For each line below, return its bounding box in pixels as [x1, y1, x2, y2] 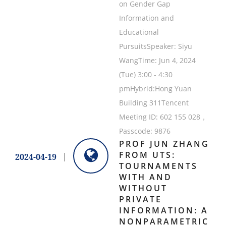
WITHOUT [119, 183, 167, 194]
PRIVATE [119, 194, 162, 205]
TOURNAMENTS [119, 160, 198, 172]
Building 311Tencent [119, 98, 189, 108]
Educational [119, 27, 159, 37]
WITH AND [119, 172, 172, 183]
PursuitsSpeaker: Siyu [119, 41, 192, 51]
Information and [119, 13, 174, 23]
